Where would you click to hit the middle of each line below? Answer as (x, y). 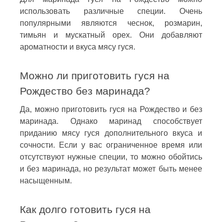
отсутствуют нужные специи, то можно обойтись (111, 157)
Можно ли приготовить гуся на (95, 75)
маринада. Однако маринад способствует (111, 121)
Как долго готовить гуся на (85, 209)
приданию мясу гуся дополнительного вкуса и (111, 133)
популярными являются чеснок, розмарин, (111, 23)
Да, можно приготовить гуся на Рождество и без (111, 109)
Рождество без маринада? (85, 91)
